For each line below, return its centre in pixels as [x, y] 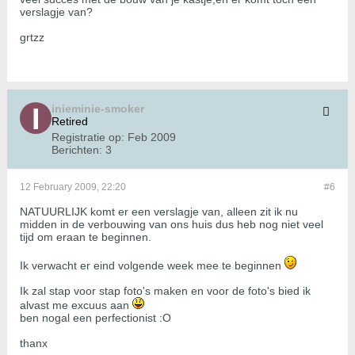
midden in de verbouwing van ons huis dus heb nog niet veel [172, 225]
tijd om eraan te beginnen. [86, 237]
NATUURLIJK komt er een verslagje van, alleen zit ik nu [159, 212]
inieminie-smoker [98, 109]
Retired [70, 122]
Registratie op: [88, 137]
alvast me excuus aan [76, 305]
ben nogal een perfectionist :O [95, 318]
